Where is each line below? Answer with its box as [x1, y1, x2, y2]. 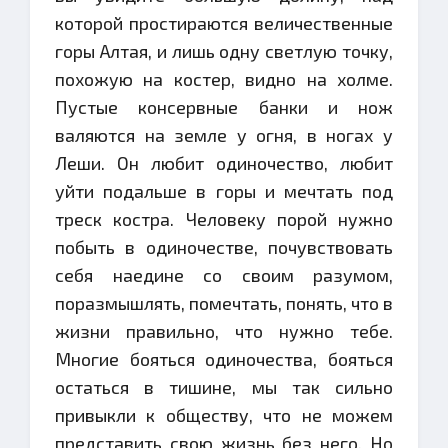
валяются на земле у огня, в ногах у [55, 124, 393, 146]
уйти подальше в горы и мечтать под [55, 180, 393, 202]
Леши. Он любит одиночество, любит [55, 152, 393, 174]
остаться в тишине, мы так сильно [55, 376, 393, 398]
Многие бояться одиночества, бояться [55, 348, 393, 370]
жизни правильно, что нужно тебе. [55, 320, 393, 342]
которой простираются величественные [55, 12, 393, 34]
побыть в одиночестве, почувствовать [55, 236, 393, 258]
